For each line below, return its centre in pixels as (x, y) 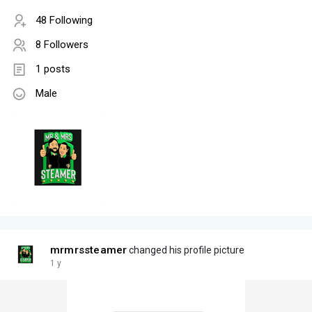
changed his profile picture (186, 250)
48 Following (64, 21)
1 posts (53, 69)
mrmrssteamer (89, 250)
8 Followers (62, 45)
